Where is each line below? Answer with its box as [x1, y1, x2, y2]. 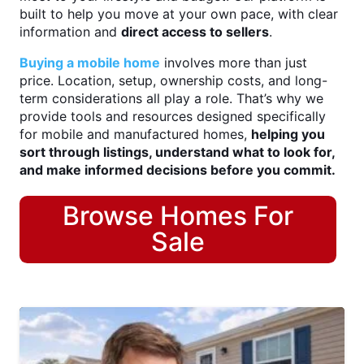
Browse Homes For [63, 200, 294, 232]
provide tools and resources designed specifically [19, 107, 326, 124]
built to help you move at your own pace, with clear [19, 5, 338, 22]
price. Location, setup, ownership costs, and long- [19, 71, 327, 89]
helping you [251, 125, 325, 142]
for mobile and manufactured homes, [19, 125, 251, 142]
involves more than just [160, 54, 307, 71]
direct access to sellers [121, 23, 269, 40]
